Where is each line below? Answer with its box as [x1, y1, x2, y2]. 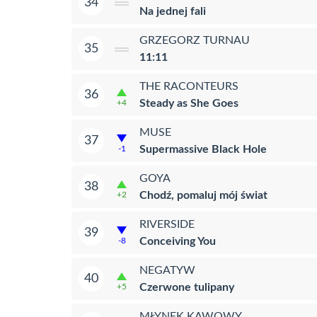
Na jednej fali [139, 5, 206, 17]
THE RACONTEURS [139, 80, 238, 92]
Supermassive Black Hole [139, 143, 267, 155]
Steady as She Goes [139, 97, 238, 109]
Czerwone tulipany [139, 281, 234, 293]
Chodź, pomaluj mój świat [139, 189, 267, 201]
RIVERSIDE [139, 218, 195, 230]
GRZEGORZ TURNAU [139, 34, 250, 46]
